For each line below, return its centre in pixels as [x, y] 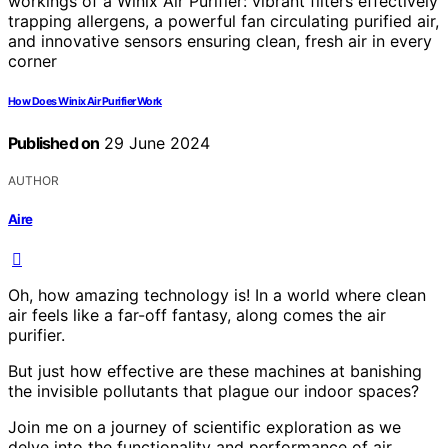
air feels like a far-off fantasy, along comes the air [197, 314]
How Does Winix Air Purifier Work [85, 102]
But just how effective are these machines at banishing [215, 370]
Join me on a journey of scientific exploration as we [204, 426]
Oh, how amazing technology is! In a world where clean [217, 294]
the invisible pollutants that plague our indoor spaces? [213, 390]
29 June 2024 [155, 143]
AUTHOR [33, 181]
